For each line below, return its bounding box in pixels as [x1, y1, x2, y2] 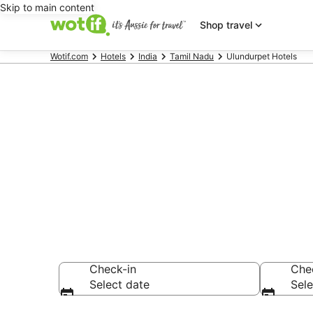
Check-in [89, 262, 136, 276]
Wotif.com [50, 51, 88, 61]
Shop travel [199, 19, 252, 31]
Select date [89, 277, 150, 291]
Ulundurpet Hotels [226, 51, 297, 61]
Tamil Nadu [170, 51, 214, 61]
